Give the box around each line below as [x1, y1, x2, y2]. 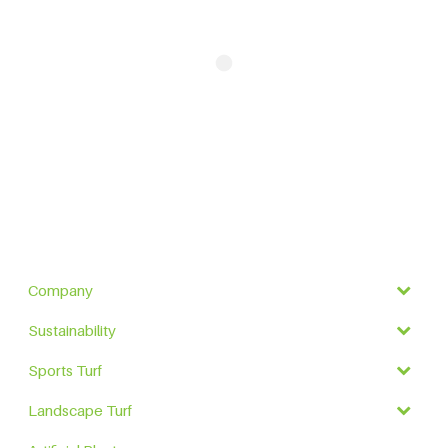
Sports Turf [28, 361, 102, 380]
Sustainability [28, 321, 116, 340]
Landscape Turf [28, 401, 132, 420]
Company [28, 281, 93, 300]
